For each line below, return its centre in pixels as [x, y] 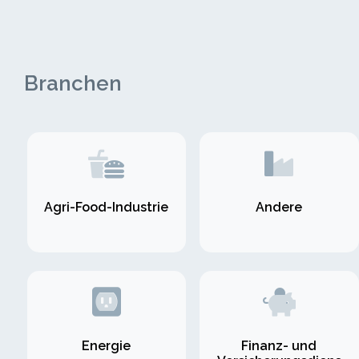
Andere [279, 208]
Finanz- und [279, 345]
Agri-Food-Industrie [107, 208]
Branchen [73, 83]
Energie [107, 345]
